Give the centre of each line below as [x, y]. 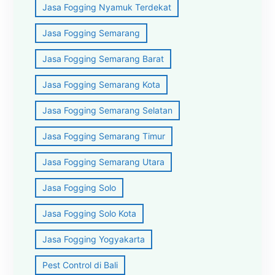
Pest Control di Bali [80, 265]
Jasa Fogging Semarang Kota [102, 84]
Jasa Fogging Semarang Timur [104, 136]
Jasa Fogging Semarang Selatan [108, 110]
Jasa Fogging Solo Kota [90, 213]
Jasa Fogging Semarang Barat [103, 58]
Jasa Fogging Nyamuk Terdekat [107, 7]
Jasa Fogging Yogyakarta [94, 239]
